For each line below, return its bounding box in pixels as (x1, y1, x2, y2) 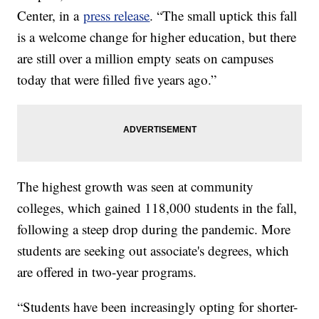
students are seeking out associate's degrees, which (17, 241, 290, 260)
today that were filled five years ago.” (17, 70, 217, 89)
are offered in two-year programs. (17, 263, 197, 281)
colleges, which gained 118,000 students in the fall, (17, 199, 298, 217)
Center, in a (17, 6, 84, 25)
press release (83, 6, 150, 25)
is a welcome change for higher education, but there (17, 28, 297, 46)
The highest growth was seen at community (17, 177, 254, 196)
